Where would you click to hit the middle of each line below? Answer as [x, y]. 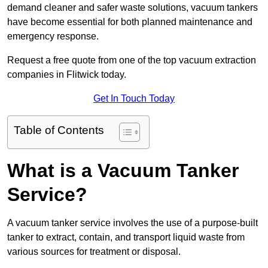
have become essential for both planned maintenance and [130, 22]
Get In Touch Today [134, 99]
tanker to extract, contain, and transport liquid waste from [126, 237]
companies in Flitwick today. [67, 75]
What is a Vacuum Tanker [123, 171]
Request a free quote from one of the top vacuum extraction [132, 60]
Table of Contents [59, 130]
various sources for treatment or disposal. [94, 252]
